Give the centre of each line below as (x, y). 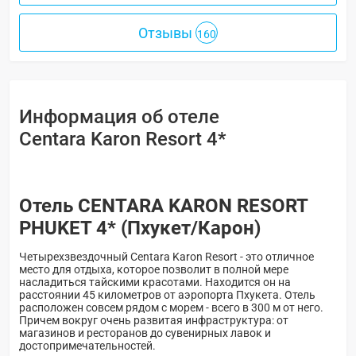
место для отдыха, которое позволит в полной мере (154, 270)
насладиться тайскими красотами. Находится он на (155, 282)
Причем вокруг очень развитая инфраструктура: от (154, 321)
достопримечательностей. (87, 346)
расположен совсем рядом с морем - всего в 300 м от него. (171, 308)
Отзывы (167, 33)
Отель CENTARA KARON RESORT (163, 206)
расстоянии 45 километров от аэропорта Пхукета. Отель (167, 295)
